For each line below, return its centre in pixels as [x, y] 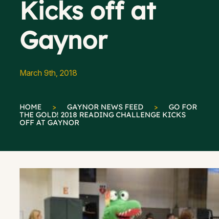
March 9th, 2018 [48, 73]
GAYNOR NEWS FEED [105, 107]
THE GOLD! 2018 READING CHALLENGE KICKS [103, 115]
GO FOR [183, 107]
